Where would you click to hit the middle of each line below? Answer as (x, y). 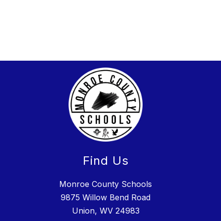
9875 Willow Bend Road (106, 197)
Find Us (106, 160)
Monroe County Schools (106, 184)
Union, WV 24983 (106, 210)
